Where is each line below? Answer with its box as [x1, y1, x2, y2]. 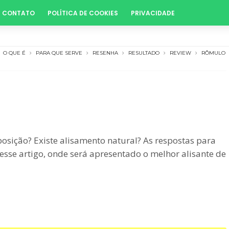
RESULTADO [128, 50, 159, 56]
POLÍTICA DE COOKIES [48, 9, 118, 17]
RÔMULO [201, 50, 225, 56]
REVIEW [170, 50, 191, 56]
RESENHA [93, 50, 118, 56]
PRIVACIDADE [131, 9, 175, 17]
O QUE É [3, 50, 26, 56]
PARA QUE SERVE [36, 50, 82, 56]
